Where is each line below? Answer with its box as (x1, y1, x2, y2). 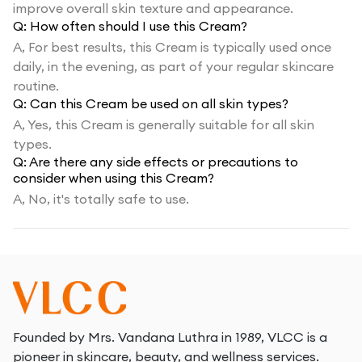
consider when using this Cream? (13, 170, 214, 186)
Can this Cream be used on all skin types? (30, 95, 288, 112)
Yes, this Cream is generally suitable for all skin (27, 116, 314, 133)
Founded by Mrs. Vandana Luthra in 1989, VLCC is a (13, 329, 327, 345)
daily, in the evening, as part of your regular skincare (13, 58, 334, 74)
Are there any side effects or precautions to (29, 154, 298, 170)
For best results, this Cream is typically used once (28, 39, 331, 55)
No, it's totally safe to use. (28, 191, 189, 207)
